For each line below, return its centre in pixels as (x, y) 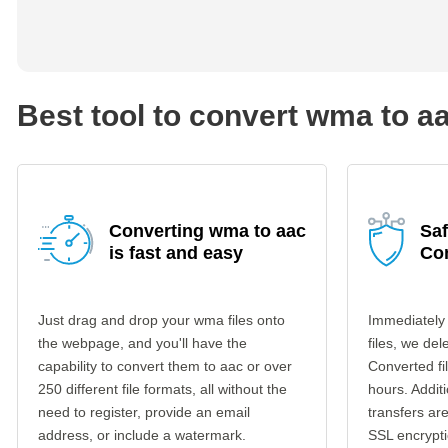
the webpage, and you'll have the (142, 343)
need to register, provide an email (144, 412)
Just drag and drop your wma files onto (161, 320)
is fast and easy (176, 253)
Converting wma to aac (207, 231)
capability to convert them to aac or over (165, 366)
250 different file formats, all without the (162, 389)
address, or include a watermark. (142, 435)
